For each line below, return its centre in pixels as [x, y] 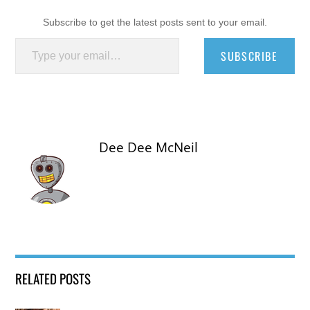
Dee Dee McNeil [149, 148]
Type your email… [32, 37]
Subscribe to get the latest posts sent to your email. [155, 22]
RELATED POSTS [53, 279]
